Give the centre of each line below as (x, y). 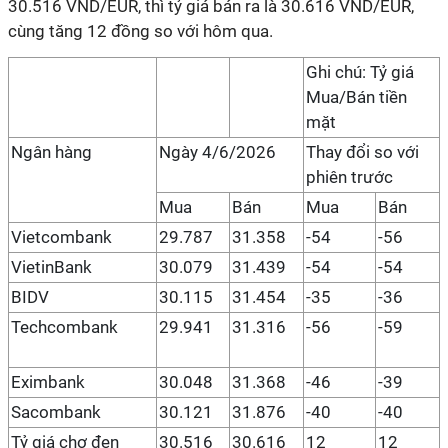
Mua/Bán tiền (356, 97)
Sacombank (56, 412)
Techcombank (64, 327)
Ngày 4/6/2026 (217, 152)
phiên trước (349, 177)
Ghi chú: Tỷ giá (360, 72)
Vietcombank (61, 237)
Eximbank (48, 382)
